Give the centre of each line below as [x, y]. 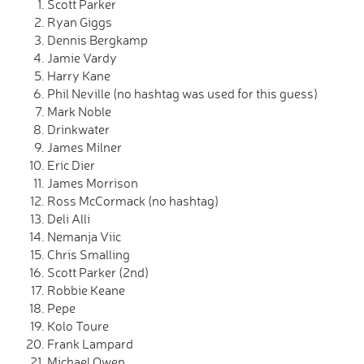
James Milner [84, 147]
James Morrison [93, 183]
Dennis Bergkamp [97, 40]
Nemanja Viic [84, 236]
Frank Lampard [90, 344]
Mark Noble [79, 111]
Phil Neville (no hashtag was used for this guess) [182, 93]
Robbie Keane [86, 290]
